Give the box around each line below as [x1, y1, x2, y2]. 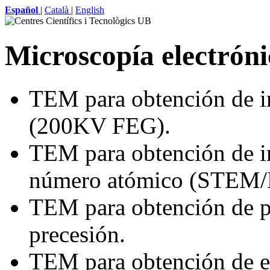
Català [45, 5, 71, 15]
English [75, 5, 104, 15]
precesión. [29, 221, 125, 247]
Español [5, 5, 38, 15]
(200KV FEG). [29, 112, 171, 139]
